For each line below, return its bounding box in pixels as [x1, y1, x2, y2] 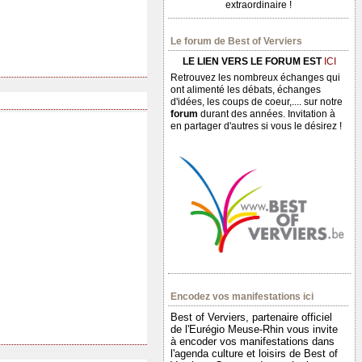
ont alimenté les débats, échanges [170, 84, 321, 96]
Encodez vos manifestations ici [170, 291, 314, 303]
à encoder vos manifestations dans [170, 335, 335, 348]
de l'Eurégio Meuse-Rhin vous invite [170, 323, 338, 336]
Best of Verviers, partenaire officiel [170, 311, 332, 324]
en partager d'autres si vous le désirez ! [170, 120, 342, 133]
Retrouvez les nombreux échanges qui [170, 72, 340, 84]
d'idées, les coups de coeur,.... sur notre [170, 96, 343, 108]
